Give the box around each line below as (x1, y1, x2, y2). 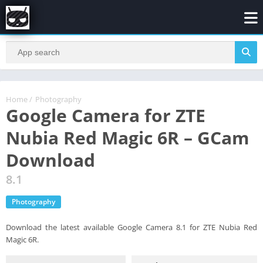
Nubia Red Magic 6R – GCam (6, 125, 249, 150)
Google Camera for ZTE (6, 103, 205, 127)
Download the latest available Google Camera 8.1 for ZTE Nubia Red (6, 221, 257, 232)
